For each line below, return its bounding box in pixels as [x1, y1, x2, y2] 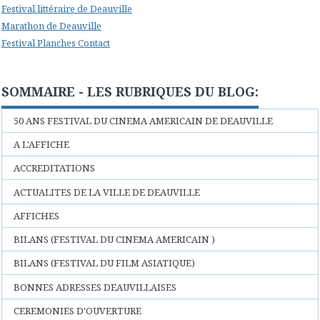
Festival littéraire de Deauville [1, 1, 132, 15]
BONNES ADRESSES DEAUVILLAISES [14, 280, 177, 294]
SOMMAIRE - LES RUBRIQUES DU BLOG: [1, 82, 259, 100]
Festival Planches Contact [1, 36, 110, 49]
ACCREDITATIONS [14, 161, 96, 175]
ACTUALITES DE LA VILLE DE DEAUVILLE [14, 185, 201, 199]
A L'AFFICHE [14, 138, 70, 151]
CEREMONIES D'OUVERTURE [14, 304, 142, 317]
